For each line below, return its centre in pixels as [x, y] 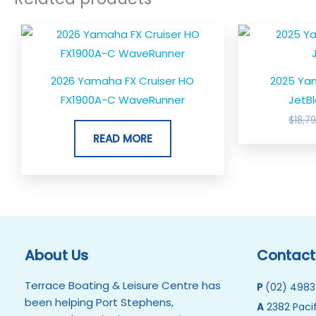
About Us [56, 255]
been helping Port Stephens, [99, 302]
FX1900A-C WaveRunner [122, 99]
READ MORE [122, 138]
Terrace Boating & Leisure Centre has [123, 285]
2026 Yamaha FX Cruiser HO [123, 80]
